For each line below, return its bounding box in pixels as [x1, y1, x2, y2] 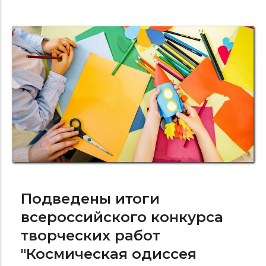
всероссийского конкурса [21, 208, 223, 226]
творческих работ [21, 226, 160, 244]
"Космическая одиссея [21, 245, 197, 262]
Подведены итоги [21, 189, 160, 207]
